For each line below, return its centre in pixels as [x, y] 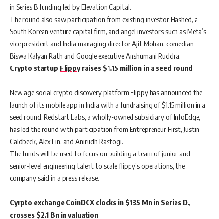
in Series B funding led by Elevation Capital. [70, 7]
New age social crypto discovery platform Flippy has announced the [106, 93]
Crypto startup [35, 68]
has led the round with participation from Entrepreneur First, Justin [105, 129]
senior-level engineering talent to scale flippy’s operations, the [97, 166]
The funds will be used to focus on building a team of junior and [100, 154]
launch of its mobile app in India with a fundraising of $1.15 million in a [108, 105]
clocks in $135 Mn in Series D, [142, 203]
